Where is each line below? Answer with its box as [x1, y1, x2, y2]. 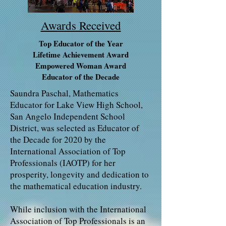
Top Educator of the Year [38, 38, 123, 49]
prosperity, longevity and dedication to [10, 168, 149, 180]
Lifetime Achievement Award [33, 49, 129, 60]
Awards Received [40, 18, 121, 33]
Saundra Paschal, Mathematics [10, 87, 119, 99]
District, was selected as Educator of [10, 122, 139, 134]
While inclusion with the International [10, 203, 146, 215]
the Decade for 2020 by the [10, 134, 106, 145]
